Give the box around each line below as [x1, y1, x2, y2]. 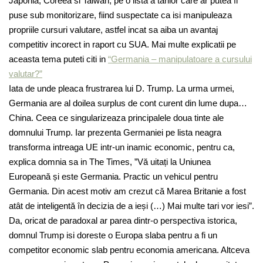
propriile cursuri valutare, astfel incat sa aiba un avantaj [9, 25, 218, 35]
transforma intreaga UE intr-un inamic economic [9, 142, 192, 153]
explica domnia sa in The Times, [9, 157, 134, 167]
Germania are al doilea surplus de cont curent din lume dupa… [9, 98, 247, 109]
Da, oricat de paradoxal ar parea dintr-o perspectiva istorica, [9, 215, 237, 226]
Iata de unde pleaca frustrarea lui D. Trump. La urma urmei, [9, 83, 234, 94]
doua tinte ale [171, 113, 224, 123]
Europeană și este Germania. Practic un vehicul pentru [9, 171, 218, 182]
